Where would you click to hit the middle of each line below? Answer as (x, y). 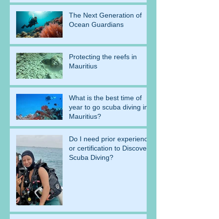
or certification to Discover (109, 148)
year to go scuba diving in (109, 107)
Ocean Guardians (96, 25)
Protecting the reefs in (103, 57)
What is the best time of (105, 98)
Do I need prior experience (110, 139)
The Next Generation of (105, 15)
